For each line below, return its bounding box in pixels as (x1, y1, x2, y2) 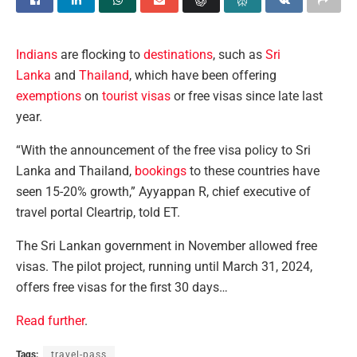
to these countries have (186, 163, 320, 179)
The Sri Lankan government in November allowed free (16, 238, 317, 254)
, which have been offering (129, 68, 277, 84)
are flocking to (57, 47, 143, 63)
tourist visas (102, 88, 171, 104)
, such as (213, 47, 265, 63)
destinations (143, 47, 213, 63)
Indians (16, 47, 57, 63)
